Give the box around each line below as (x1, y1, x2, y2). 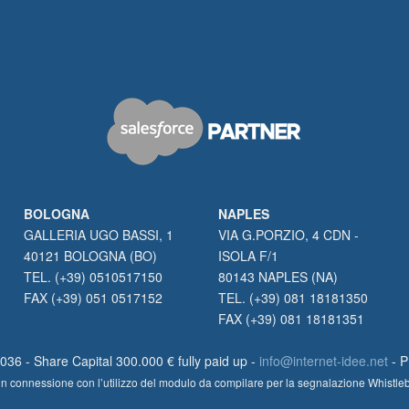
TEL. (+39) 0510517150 (23, 267, 163, 286)
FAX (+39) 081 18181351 (218, 309, 364, 328)
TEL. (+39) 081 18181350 (218, 288, 368, 307)
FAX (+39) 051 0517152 (23, 288, 163, 307)
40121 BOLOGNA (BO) (23, 246, 157, 265)
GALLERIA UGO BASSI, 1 (23, 225, 173, 244)
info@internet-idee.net (259, 351, 388, 370)
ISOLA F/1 (218, 246, 278, 265)
